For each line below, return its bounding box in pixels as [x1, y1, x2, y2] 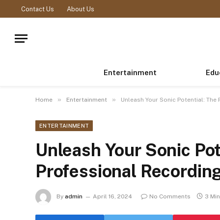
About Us [67, 5, 94, 13]
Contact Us [21, 5, 54, 13]
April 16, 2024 [93, 193, 132, 200]
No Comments [149, 193, 191, 200]
